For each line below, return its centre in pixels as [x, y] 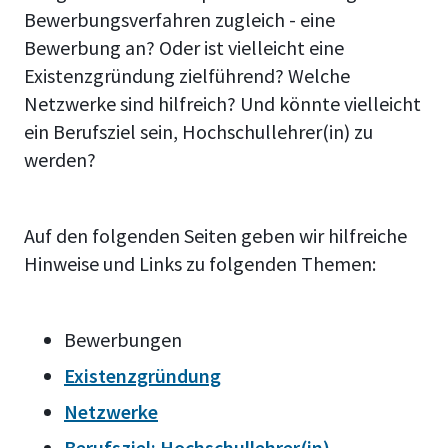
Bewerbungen [123, 340]
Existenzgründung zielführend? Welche [187, 76]
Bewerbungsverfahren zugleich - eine [179, 20]
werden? [60, 160]
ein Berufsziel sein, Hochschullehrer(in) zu [198, 132]
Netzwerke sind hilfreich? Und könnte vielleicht [222, 104]
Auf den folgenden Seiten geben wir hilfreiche [215, 236]
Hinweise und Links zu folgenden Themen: [200, 264]
